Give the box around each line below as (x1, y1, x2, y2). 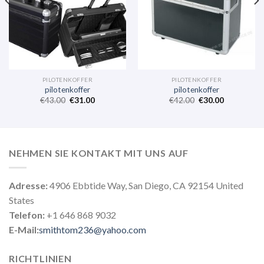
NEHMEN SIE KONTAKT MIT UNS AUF (9, 147, 189, 159)
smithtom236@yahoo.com (39, 223, 146, 235)
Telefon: (9, 209, 45, 220)
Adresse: (9, 179, 48, 191)
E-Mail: (9, 223, 39, 235)
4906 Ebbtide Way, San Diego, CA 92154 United (48, 179, 243, 191)
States (9, 194, 34, 206)
